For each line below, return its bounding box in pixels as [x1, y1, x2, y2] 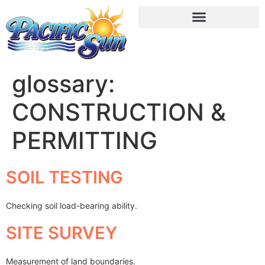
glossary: [12, 69, 115, 98]
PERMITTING [12, 125, 157, 155]
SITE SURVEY [6, 222, 117, 244]
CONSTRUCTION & [12, 97, 226, 127]
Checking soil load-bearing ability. [6, 200, 137, 211]
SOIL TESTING [6, 166, 123, 188]
